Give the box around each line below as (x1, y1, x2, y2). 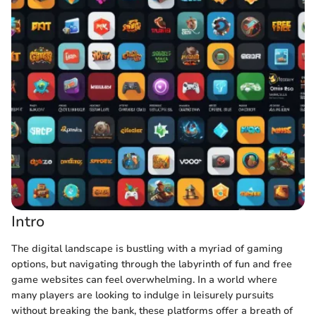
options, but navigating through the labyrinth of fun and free (11, 257, 292, 271)
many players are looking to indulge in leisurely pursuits (11, 288, 274, 302)
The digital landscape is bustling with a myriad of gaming (11, 241, 283, 255)
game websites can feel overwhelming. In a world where (11, 272, 277, 286)
